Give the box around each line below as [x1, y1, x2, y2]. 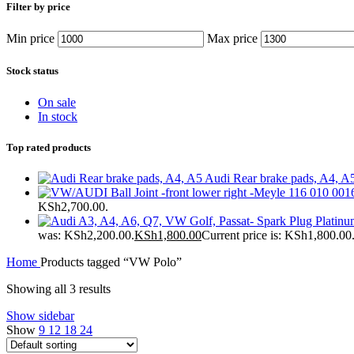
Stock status [6, 65, 58, 77]
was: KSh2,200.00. [38, 228, 134, 242]
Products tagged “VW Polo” [40, 254, 182, 269]
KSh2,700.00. [38, 199, 108, 213]
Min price [6, 32, 55, 46]
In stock [38, 109, 77, 123]
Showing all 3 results [6, 281, 111, 296]
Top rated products [6, 141, 91, 153]
